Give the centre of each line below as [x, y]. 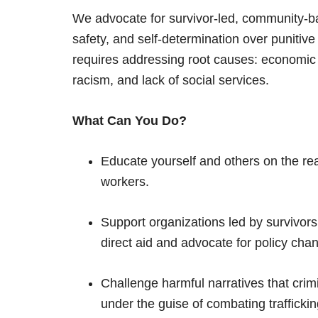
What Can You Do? [130, 121]
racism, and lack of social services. [171, 80]
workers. [125, 182]
